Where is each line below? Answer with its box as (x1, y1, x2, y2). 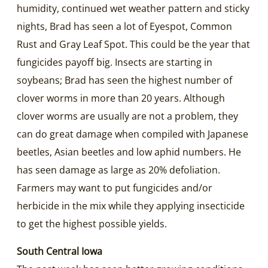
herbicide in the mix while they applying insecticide (17, 199, 245, 212)
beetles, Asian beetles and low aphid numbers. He (17, 145, 241, 159)
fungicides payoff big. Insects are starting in (17, 55, 212, 69)
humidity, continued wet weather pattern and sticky (17, 1, 249, 15)
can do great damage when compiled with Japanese (17, 127, 248, 141)
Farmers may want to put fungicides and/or (17, 181, 212, 194)
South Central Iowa (17, 244, 102, 258)
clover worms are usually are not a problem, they (17, 109, 238, 123)
